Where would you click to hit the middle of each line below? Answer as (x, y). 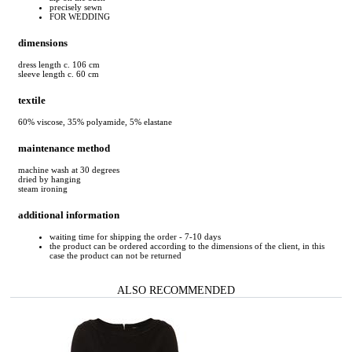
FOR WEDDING (80, 16)
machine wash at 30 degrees (69, 170)
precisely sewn (76, 7)
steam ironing (43, 189)
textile (32, 100)
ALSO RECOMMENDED (176, 290)
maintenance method (64, 148)
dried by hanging (49, 180)
